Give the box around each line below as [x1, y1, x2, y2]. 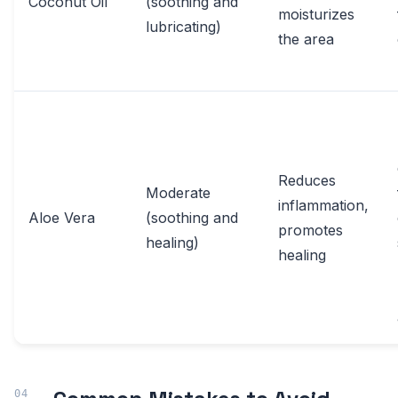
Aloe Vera [28, 209, 95, 227]
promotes [278, 221, 343, 240]
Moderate [146, 184, 211, 203]
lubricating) [146, 18, 221, 36]
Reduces [278, 171, 336, 190]
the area [278, 30, 334, 49]
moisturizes [278, 5, 354, 24]
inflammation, [278, 196, 369, 215]
